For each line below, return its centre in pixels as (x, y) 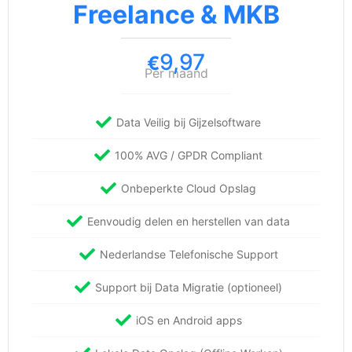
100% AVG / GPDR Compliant (189, 156)
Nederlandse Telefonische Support (189, 255)
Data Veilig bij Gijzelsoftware (189, 123)
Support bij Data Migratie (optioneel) (189, 288)
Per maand (176, 73)
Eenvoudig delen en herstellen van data (189, 222)
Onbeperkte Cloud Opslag (189, 189)
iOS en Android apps (189, 321)
